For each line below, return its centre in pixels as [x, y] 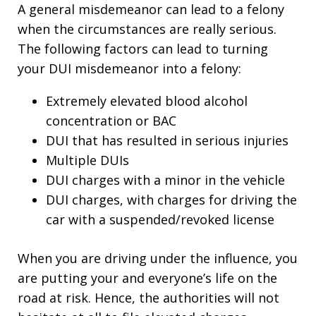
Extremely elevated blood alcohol [147, 101]
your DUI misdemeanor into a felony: [129, 68]
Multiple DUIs [87, 160]
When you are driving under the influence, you [158, 258]
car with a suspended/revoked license [160, 219]
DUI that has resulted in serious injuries [167, 140]
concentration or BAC [111, 121]
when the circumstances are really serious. [147, 29]
